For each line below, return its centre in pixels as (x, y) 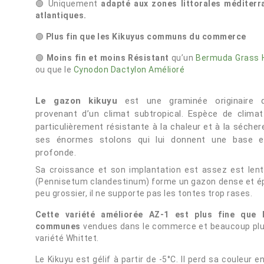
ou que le (54, 70)
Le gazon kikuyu (76, 101)
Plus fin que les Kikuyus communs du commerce (146, 37)
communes (58, 226)
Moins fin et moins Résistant (108, 58)
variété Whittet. (67, 238)
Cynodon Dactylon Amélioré (129, 70)
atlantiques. (61, 15)
